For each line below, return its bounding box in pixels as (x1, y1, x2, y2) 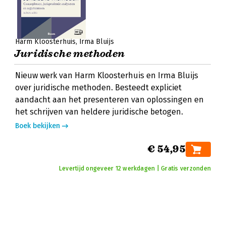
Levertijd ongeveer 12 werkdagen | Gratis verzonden (59, 165, 211, 172)
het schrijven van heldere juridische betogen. (15, 107, 183, 117)
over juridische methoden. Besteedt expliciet (15, 83, 182, 92)
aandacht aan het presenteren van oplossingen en (15, 95, 204, 104)
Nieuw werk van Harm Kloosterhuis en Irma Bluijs (15, 71, 198, 80)
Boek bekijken (15, 122, 60, 130)
